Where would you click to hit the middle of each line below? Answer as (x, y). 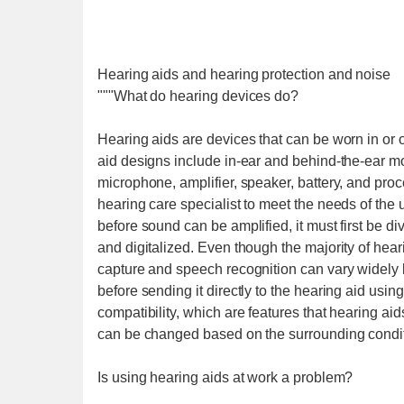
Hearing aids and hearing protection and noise (244, 74)
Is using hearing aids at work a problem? (225, 377)
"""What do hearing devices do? (198, 96)
